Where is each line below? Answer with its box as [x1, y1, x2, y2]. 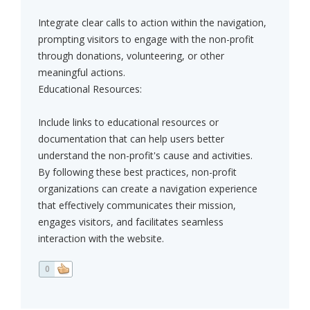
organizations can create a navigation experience [38, 182, 257, 196]
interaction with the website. [38, 232, 164, 246]
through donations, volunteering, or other [38, 49, 224, 63]
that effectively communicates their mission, [38, 199, 236, 212]
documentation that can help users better [38, 132, 224, 146]
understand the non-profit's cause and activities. [38, 149, 253, 163]
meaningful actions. [38, 66, 125, 80]
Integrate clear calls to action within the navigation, [38, 16, 266, 30]
